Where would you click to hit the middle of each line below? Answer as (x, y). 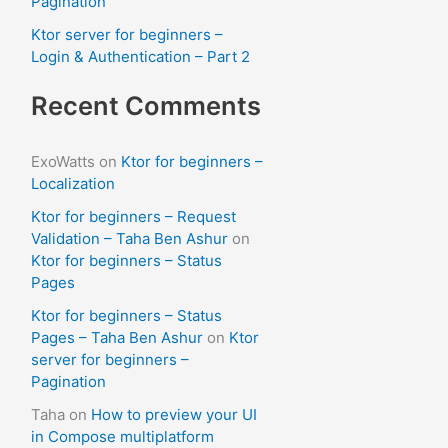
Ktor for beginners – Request (133, 216)
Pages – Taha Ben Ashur (117, 337)
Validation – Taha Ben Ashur (129, 238)
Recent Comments (146, 105)
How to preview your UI (174, 415)
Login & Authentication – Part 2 (140, 57)
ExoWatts (63, 161)
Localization (73, 183)
